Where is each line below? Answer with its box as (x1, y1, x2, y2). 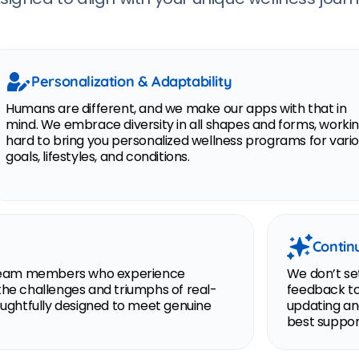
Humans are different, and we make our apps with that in (6, 99, 347, 118)
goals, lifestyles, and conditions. (6, 147, 190, 166)
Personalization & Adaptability (31, 72, 232, 91)
